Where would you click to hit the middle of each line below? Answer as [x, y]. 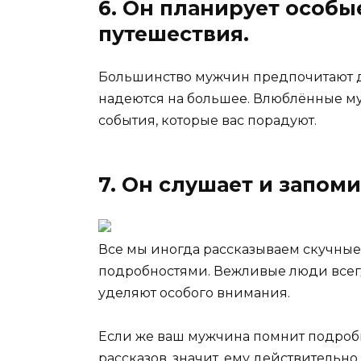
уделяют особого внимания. [194, 293]
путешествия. [174, 33]
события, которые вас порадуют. [207, 120]
